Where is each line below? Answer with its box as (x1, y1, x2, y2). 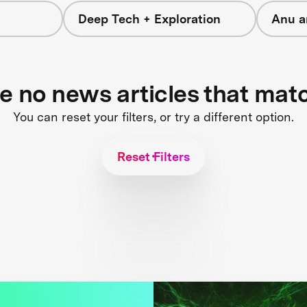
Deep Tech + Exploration (77, 12, 221, 26)
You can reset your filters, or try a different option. (13, 109, 294, 124)
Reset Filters (117, 149, 190, 164)
